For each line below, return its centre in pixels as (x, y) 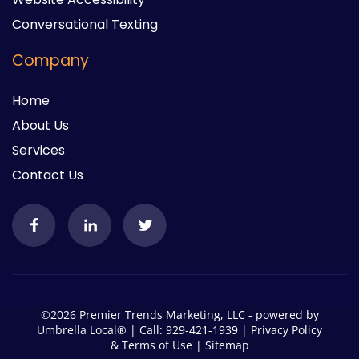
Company (50, 61)
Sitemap (227, 345)
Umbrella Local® (83, 330)
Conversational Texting (85, 25)
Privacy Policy (286, 330)
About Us (40, 126)
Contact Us (48, 175)
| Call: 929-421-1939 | (190, 330)
